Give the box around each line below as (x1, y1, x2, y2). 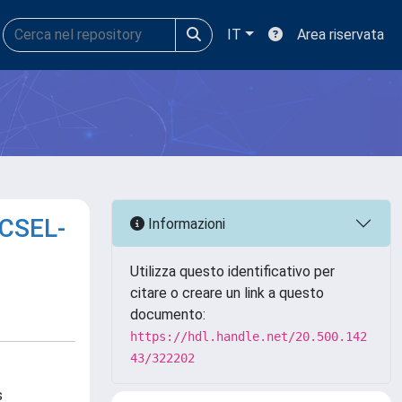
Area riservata (297, 26, 384, 43)
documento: (130, 306, 205, 323)
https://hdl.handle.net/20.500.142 (130, 329, 367, 344)
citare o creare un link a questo (130, 284, 324, 301)
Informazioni (144, 214, 225, 232)
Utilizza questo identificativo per (130, 263, 335, 280)
